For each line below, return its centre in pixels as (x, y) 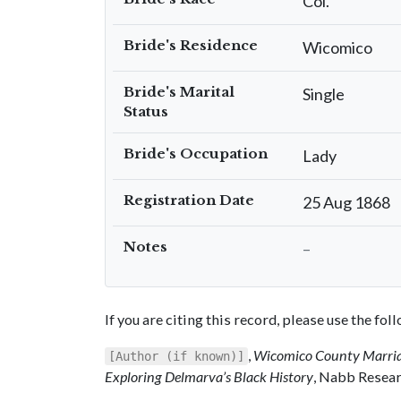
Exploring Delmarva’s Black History (209, 376)
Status (146, 111)
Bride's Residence (191, 45)
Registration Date (189, 200)
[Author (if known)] (176, 356)
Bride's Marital (179, 92)
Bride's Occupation (196, 154)
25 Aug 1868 (346, 202)
